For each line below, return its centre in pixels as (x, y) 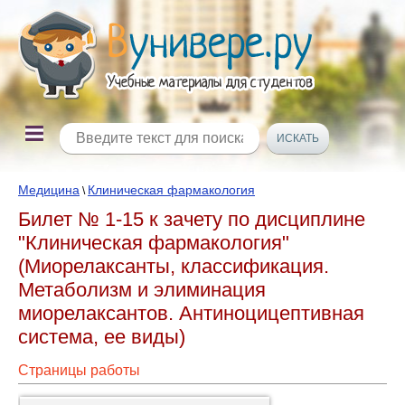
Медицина (49, 190)
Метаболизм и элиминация (142, 290)
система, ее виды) (102, 337)
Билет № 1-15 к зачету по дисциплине (192, 219)
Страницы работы (79, 370)
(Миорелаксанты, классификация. (174, 266)
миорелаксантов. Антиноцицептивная (191, 313)
